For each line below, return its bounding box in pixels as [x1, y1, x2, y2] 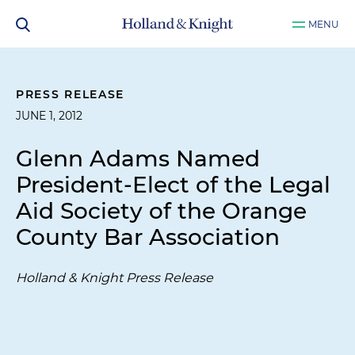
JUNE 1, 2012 [16, 109, 82, 123]
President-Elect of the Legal [16, 171, 330, 198]
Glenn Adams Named [16, 145, 260, 172]
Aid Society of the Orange [16, 197, 307, 224]
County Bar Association [16, 223, 280, 250]
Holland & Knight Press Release [16, 270, 213, 285]
